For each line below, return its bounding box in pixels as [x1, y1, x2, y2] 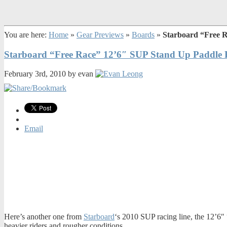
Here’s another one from [4, 212, 84, 221]
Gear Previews [77, 30, 124, 39]
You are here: [4, 30, 49, 39]
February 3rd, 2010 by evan [4, 69, 95, 79]
